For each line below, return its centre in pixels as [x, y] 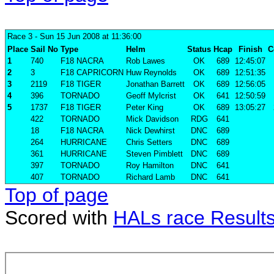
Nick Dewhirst [150, 131]
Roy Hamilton [150, 166]
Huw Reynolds [151, 73]
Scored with [59, 218]
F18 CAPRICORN [92, 73]
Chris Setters [149, 143]
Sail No [44, 50]
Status [199, 50]
